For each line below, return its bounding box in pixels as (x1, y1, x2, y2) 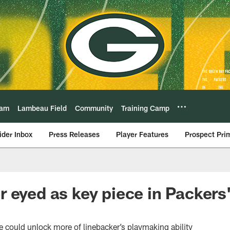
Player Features (116, 130, 168, 139)
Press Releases (49, 130, 100, 139)
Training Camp (121, 103, 169, 112)
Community (75, 103, 113, 112)
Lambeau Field (17, 103, 67, 112)
